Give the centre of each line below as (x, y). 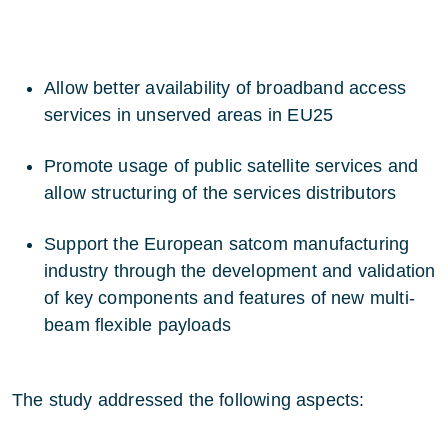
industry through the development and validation (240, 271)
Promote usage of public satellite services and (231, 166)
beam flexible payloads (137, 325)
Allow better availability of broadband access (225, 88)
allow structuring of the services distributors (220, 193)
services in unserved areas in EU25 (189, 115)
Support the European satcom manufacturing (227, 244)
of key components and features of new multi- (229, 298)
